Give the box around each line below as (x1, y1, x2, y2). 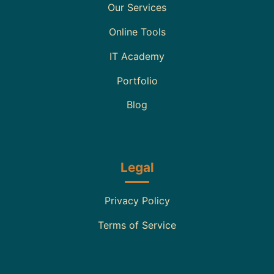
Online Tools (108, 26, 166, 39)
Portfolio (116, 74, 158, 87)
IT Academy (109, 50, 165, 62)
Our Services (108, 1, 166, 14)
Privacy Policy (104, 194, 170, 207)
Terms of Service (98, 218, 176, 231)
